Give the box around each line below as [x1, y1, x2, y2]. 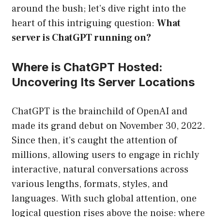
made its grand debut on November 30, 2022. [12, 120, 205, 133]
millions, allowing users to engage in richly [12, 149, 199, 162]
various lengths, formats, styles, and [12, 178, 168, 191]
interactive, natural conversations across [12, 163, 188, 176]
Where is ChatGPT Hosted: [12, 60, 163, 75]
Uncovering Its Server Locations [12, 75, 195, 90]
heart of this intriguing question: [12, 17, 157, 30]
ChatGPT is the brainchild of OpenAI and [12, 105, 187, 118]
